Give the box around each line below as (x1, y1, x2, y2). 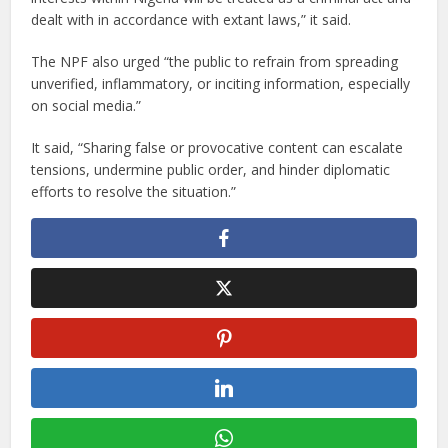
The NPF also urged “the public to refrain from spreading (31, 52, 399, 71)
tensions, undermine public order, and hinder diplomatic (31, 160, 391, 179)
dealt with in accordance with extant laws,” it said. (31, 10, 352, 29)
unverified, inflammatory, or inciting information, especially (31, 74, 411, 93)
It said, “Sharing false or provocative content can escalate (31, 138, 404, 157)
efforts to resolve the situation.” (31, 182, 237, 201)
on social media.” (31, 96, 142, 115)
